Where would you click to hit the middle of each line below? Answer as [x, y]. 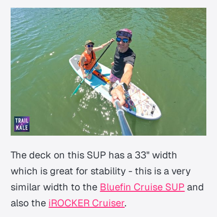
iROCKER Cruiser [87, 203]
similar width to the [55, 187]
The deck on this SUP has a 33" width [94, 155]
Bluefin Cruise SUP [142, 187]
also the [30, 203]
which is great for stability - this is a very [101, 171]
